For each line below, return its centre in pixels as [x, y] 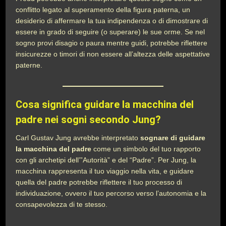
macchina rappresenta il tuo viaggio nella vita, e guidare [105, 171]
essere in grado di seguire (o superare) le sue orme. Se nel [110, 32]
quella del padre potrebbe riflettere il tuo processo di [99, 182]
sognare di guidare [173, 138]
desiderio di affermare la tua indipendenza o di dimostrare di [112, 21]
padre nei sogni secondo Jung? [89, 120]
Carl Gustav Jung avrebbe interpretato [78, 138]
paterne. [29, 65]
